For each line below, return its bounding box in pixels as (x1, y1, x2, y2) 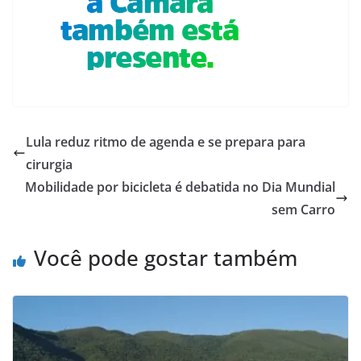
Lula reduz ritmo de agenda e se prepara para (26, 132, 305, 151)
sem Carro (272, 200, 335, 218)
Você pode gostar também (34, 243, 297, 272)
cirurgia (26, 155, 73, 173)
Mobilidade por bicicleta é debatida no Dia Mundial (25, 177, 335, 196)
